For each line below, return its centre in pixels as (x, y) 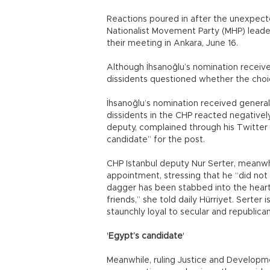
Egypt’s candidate (146, 236)
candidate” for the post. (156, 140)
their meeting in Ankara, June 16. (172, 43)
